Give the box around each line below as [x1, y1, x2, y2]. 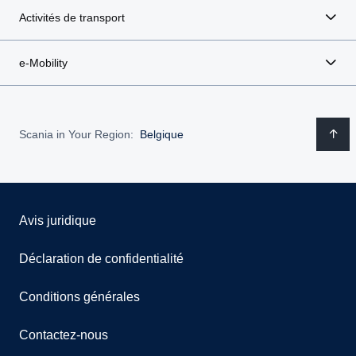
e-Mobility [19, 56, 68, 69]
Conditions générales [19, 290, 140, 304]
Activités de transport [19, 11, 125, 24]
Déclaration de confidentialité [19, 252, 184, 265]
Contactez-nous [19, 328, 108, 342]
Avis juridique [19, 214, 96, 227]
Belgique [140, 127, 184, 141]
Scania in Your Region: [19, 127, 133, 141]
